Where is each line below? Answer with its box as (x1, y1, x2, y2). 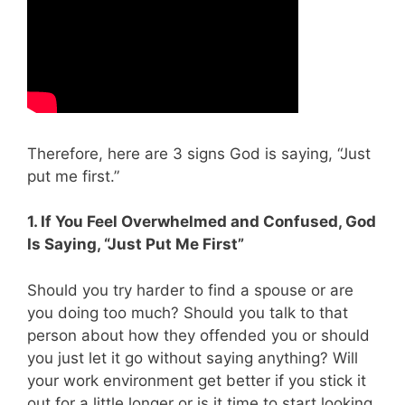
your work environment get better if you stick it (27, 371, 366, 390)
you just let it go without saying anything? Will (27, 348, 358, 367)
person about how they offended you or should (27, 325, 370, 344)
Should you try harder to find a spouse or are (27, 280, 353, 299)
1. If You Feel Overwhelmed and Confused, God (27, 212, 376, 231)
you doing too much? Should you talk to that (27, 303, 348, 322)
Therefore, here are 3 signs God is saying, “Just (27, 144, 371, 163)
